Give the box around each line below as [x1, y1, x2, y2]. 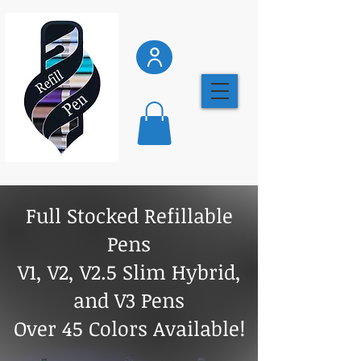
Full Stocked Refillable [25, 201, 233, 229]
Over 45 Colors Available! [13, 313, 245, 342]
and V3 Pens [73, 285, 185, 313]
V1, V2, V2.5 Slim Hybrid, [17, 257, 241, 285]
